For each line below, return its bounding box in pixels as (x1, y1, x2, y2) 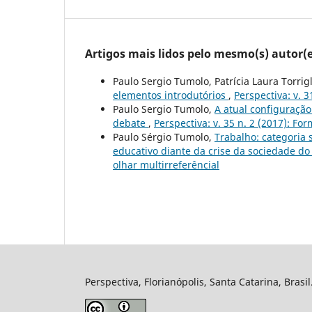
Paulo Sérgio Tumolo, (113, 130, 214, 144)
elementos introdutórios (113, 88, 228, 102)
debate (113, 116, 148, 130)
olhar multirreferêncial (113, 158, 219, 172)
